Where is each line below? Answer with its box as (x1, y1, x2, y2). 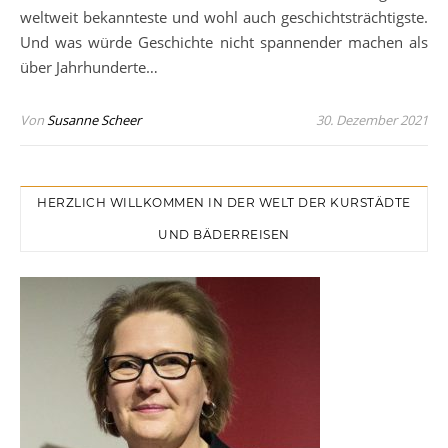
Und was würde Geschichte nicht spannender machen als (20, 32, 428, 53)
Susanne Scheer (47, 111, 141, 130)
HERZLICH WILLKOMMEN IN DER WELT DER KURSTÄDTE (37, 195, 411, 211)
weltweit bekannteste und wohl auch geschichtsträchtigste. (20, 7, 428, 28)
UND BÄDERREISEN (158, 227, 290, 243)
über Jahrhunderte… (20, 57, 158, 78)
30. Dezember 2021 (316, 111, 428, 130)
